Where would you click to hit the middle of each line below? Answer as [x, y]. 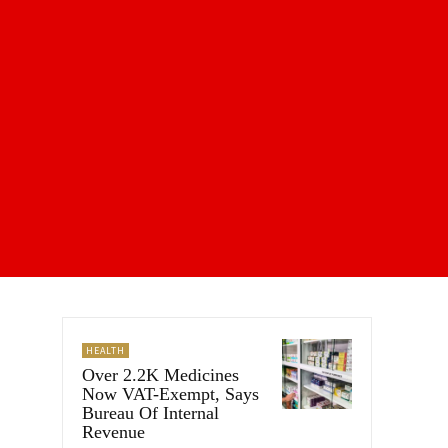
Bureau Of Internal [150, 412]
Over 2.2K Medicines [160, 374]
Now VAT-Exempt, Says [170, 393]
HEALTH [105, 350]
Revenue [113, 431]
